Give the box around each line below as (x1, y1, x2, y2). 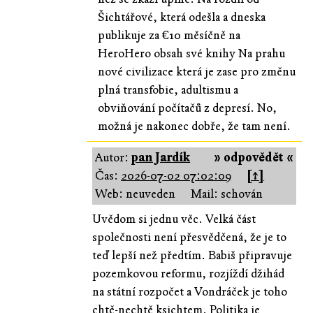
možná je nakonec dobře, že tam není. (98, 118, 291, 133)
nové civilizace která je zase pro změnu (98, 64, 296, 79)
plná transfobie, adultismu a (98, 82, 239, 97)
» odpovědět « (214, 150, 293, 165)
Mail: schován (191, 186, 263, 201)
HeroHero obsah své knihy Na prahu (98, 45, 286, 61)
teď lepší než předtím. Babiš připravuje (92, 247, 293, 263)
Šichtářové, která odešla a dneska (98, 9, 266, 24)
